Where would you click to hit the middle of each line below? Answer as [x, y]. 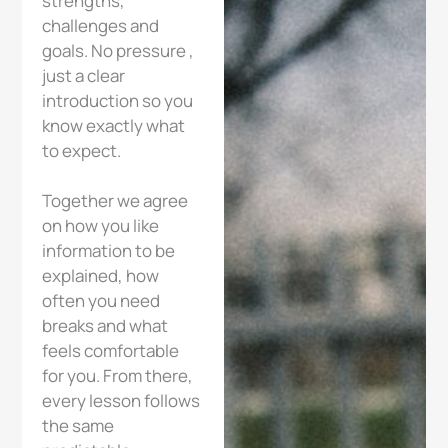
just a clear [84, 76]
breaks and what [105, 326]
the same [78, 426]
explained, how [101, 276]
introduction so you [118, 101]
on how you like [101, 226]
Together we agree [115, 201]
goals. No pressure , [118, 51]
